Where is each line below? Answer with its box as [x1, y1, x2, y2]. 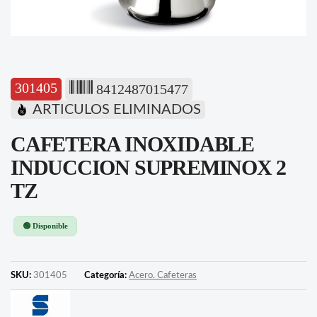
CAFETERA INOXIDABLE [11, 132, 254, 156]
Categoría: [84, 270, 129, 281]
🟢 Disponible [23, 221, 68, 230]
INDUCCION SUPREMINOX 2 [11, 155, 287, 180]
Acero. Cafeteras [129, 270, 197, 281]
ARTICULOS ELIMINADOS [33, 102, 201, 117]
